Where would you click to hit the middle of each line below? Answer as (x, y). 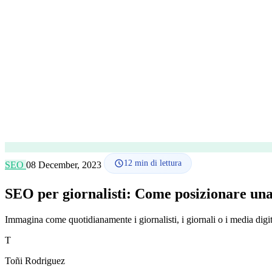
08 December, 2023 (65, 165)
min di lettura (157, 163)
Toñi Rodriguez (35, 260)
